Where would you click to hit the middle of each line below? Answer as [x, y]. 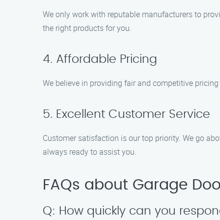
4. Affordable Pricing [100, 59]
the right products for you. [87, 28]
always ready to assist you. [90, 152]
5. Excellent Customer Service [126, 114]
